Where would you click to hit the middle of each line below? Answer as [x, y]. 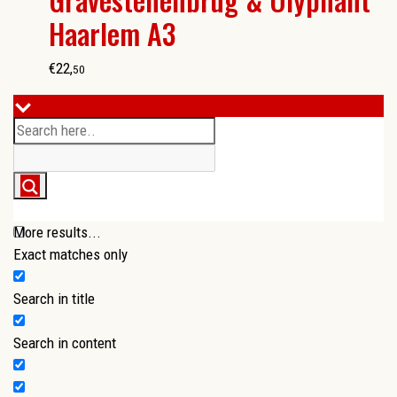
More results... [57, 233]
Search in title [54, 299]
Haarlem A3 [112, 34]
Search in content [65, 343]
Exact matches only [70, 255]
